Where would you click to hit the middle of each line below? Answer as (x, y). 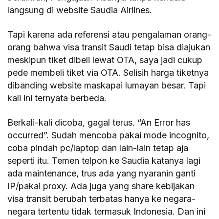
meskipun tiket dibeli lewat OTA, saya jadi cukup (105, 60)
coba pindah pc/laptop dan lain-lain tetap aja (98, 148)
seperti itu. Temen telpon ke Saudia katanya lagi (104, 160)
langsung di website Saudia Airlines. (80, 10)
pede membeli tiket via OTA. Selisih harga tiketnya (108, 72)
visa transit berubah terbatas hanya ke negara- (102, 198)
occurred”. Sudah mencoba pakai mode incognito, (109, 135)
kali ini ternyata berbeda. (57, 98)
